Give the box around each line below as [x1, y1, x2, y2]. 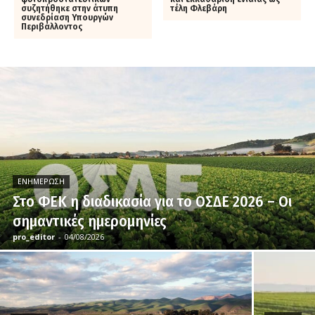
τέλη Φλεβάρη [170, 3, 228, 13]
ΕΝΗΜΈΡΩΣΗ [18, 176, 65, 186]
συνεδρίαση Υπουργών [21, 12, 113, 22]
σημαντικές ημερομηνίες [13, 211, 167, 231]
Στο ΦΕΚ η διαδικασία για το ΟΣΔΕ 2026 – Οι [13, 191, 292, 211]
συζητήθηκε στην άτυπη [21, 3, 118, 13]
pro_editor [13, 231, 55, 242]
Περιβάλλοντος [21, 21, 82, 32]
